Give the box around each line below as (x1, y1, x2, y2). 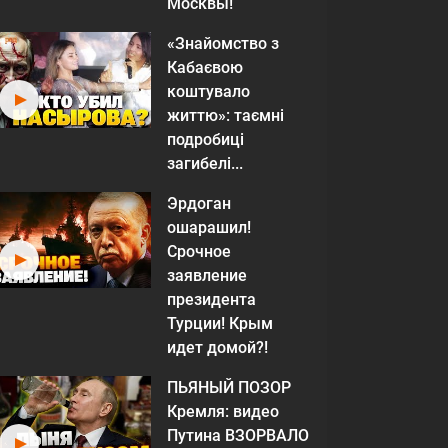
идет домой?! (167, 338, 268, 357)
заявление (167, 266, 247, 285)
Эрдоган (167, 194, 231, 213)
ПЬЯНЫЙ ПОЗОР (167, 378, 291, 397)
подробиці (167, 130, 244, 149)
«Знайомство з (167, 34, 279, 53)
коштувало (167, 82, 250, 101)
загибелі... (167, 154, 243, 173)
